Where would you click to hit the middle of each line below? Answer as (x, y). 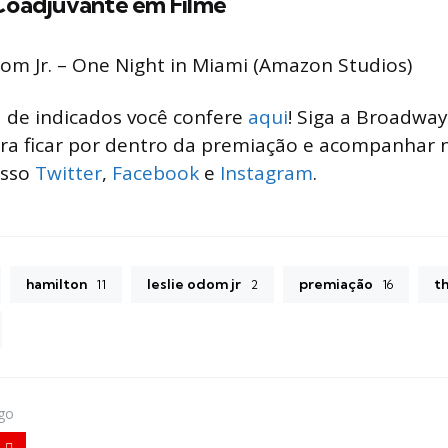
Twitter (68, 172)
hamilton (56, 283)
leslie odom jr (194, 283)
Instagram (266, 172)
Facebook (155, 172)
